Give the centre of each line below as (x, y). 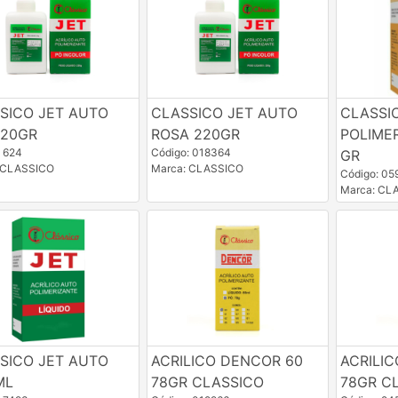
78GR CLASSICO (207, 382)
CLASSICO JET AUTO (224, 112)
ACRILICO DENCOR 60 (227, 360)
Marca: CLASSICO (197, 168)
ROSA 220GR (195, 134)
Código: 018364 (191, 152)
